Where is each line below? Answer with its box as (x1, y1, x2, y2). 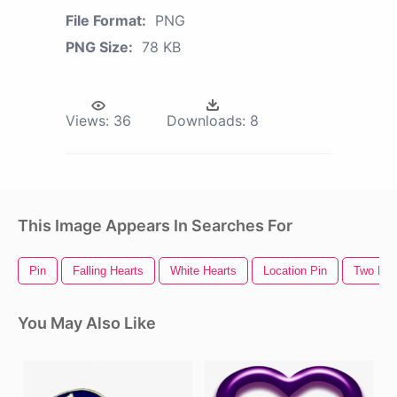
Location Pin (263, 264, 327, 278)
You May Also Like (18, 314, 156, 333)
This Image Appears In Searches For (18, 216, 292, 236)
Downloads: (167, 112, 245, 130)
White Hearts (170, 264, 237, 278)
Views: (66, 112, 109, 130)
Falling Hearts (73, 264, 144, 278)
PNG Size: (66, 38, 133, 57)
